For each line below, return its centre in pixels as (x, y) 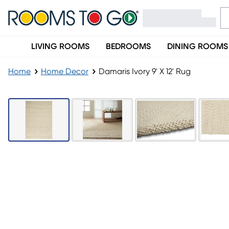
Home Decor (65, 72)
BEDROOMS (128, 47)
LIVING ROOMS (60, 47)
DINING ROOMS (198, 47)
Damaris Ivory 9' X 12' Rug (145, 72)
